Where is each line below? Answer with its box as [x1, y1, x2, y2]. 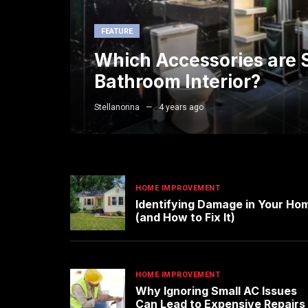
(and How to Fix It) [135, 210, 235, 224]
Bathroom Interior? [94, 71, 261, 93]
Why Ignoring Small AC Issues [135, 284, 297, 298]
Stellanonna [94, 102, 140, 113]
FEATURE [101, 27, 133, 36]
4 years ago [159, 102, 204, 113]
